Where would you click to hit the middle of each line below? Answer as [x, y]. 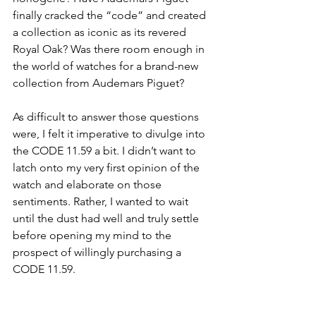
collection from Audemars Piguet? [98, 83]
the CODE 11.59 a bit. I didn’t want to [106, 151]
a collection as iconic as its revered [101, 32]
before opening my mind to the [93, 236]
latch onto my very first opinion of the [108, 168]
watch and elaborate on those [89, 185]
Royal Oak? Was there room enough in [110, 49]
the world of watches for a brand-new [107, 66]
